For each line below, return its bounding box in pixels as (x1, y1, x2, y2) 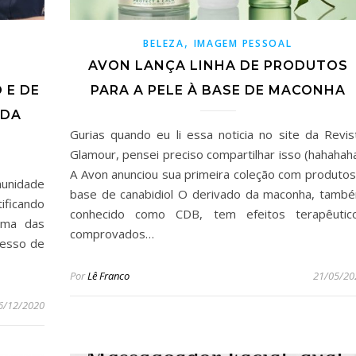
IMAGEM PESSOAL (193, 36, 292, 50)
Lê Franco (87, 268, 130, 283)
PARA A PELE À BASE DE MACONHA (90, 82, 346, 98)
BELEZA (143, 36, 184, 50)
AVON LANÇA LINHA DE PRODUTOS (87, 57, 348, 73)
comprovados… (70, 225, 154, 242)
